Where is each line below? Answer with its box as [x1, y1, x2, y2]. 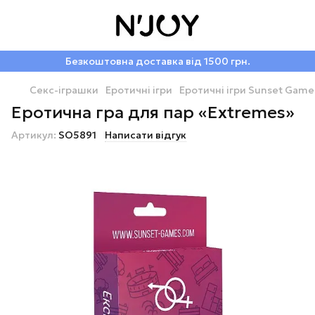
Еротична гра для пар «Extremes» [11, 102, 295, 123]
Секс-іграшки [30, 84, 98, 96]
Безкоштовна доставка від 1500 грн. [65, 55, 250, 67]
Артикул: [11, 129, 56, 141]
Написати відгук [105, 129, 186, 141]
